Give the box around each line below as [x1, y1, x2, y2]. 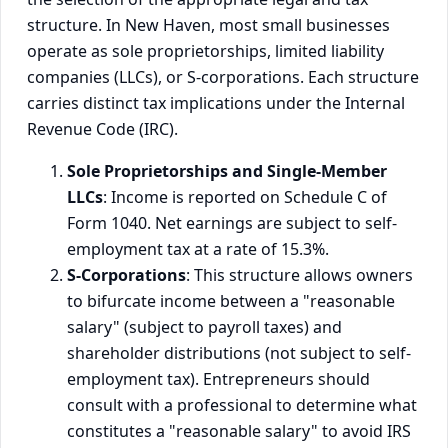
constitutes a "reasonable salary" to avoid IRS [67, 419, 411, 442]
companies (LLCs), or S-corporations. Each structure [27, 65, 419, 88]
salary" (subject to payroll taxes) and [67, 315, 342, 338]
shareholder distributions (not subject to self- [67, 341, 411, 364]
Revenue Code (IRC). [27, 117, 178, 140]
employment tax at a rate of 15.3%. [67, 237, 329, 260]
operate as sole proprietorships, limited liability [27, 39, 384, 62]
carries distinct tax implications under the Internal [27, 91, 405, 114]
